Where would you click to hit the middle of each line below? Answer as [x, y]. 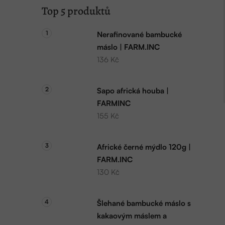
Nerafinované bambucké [139, 35]
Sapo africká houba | [133, 91]
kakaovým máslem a [132, 216]
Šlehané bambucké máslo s [144, 203]
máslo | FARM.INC [128, 47]
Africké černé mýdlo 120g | [144, 147]
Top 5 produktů [76, 11]
